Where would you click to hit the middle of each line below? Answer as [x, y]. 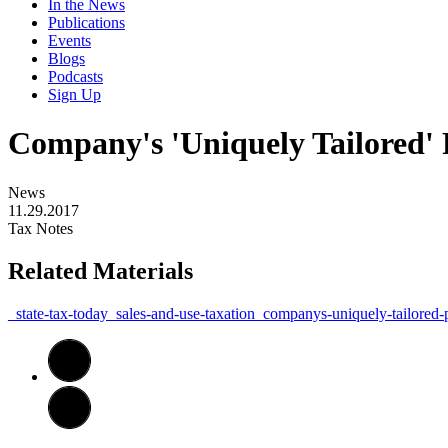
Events [69, 40]
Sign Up [74, 94]
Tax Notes [40, 228]
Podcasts [75, 76]
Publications [86, 22]
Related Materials [100, 270]
